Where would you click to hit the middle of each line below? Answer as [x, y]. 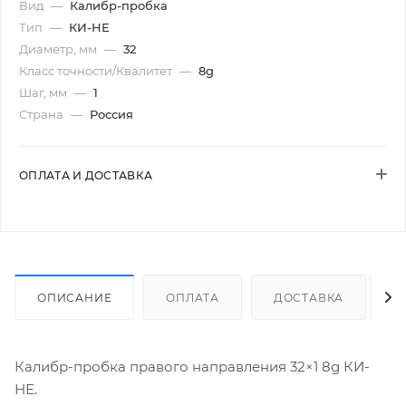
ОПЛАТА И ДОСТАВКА [86, 176]
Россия [111, 115]
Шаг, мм [44, 93]
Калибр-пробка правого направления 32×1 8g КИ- [192, 367]
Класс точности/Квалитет [97, 71]
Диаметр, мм [59, 49]
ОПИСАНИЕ [75, 298]
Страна [43, 115]
